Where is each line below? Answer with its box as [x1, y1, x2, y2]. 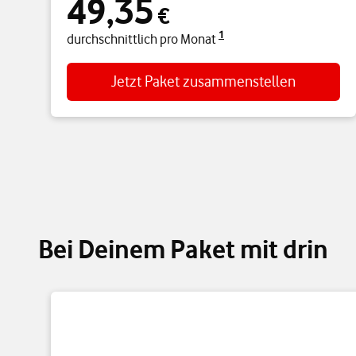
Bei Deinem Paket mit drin [38, 234, 328, 265]
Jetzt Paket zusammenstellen [111, 72, 296, 91]
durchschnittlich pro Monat [67, 31, 219, 47]
